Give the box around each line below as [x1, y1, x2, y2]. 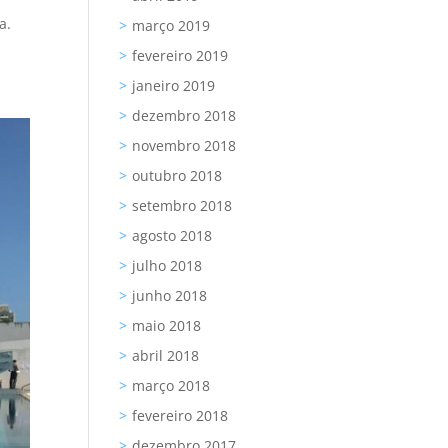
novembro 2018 [132, 136, 237, 155]
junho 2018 [132, 286, 208, 305]
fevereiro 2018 [132, 406, 229, 425]
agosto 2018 [132, 226, 213, 245]
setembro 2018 [132, 196, 233, 215]
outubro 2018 [132, 166, 223, 185]
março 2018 [132, 376, 211, 395]
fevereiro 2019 [132, 46, 229, 65]
